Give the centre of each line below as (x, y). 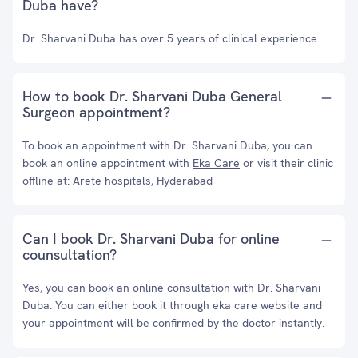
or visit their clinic (286, 163)
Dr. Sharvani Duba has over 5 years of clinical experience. (171, 38)
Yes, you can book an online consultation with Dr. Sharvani (171, 288)
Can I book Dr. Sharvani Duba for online (151, 239)
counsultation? (70, 255)
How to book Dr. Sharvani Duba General (152, 96)
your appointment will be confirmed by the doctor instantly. (173, 323)
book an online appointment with (107, 163)
